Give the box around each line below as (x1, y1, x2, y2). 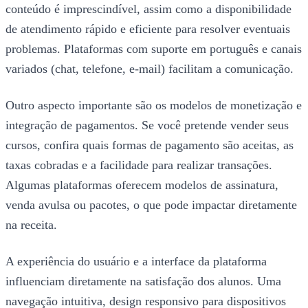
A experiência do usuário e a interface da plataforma (5, 254, 267, 269)
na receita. (5, 218, 57, 232)
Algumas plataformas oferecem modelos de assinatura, (5, 178, 278, 192)
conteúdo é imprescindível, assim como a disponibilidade (5, 2, 291, 16)
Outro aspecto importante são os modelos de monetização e (5, 98, 302, 113)
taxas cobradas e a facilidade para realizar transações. (5, 158, 272, 173)
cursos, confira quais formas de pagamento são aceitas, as (5, 138, 294, 153)
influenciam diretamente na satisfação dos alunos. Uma (5, 274, 281, 289)
